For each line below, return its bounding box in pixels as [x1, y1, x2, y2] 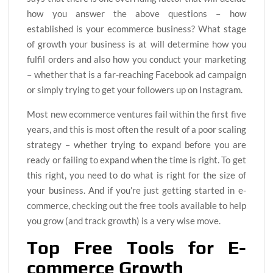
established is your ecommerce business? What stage [27, 23, 246, 35]
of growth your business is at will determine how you [27, 38, 246, 50]
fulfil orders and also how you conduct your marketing [27, 54, 246, 65]
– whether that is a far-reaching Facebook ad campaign [27, 69, 246, 80]
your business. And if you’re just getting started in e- [27, 185, 246, 196]
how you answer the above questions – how [27, 8, 246, 19]
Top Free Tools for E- [27, 237, 246, 259]
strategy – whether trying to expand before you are [27, 139, 246, 151]
